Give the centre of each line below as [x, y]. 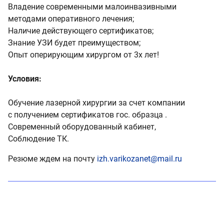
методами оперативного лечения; [71, 18]
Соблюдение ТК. [38, 138]
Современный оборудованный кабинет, [82, 126]
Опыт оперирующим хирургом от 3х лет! [83, 54]
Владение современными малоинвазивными [92, 6]
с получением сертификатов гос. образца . [87, 114]
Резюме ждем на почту [52, 158]
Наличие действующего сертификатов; [81, 30]
